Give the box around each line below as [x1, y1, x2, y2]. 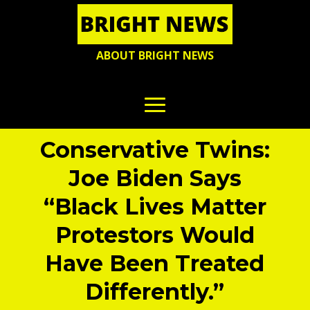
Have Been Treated [45, 250, 265, 277]
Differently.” [85, 278, 225, 306]
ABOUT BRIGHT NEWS [96, 48, 214, 64]
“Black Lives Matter [43, 193, 266, 221]
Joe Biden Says [68, 165, 241, 192]
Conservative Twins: [39, 136, 270, 164]
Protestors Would [55, 221, 255, 249]
